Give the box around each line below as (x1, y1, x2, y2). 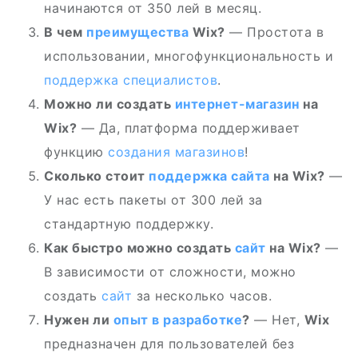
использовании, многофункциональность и (44, 48, 333, 64)
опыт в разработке (113, 312, 242, 328)
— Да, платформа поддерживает (77, 120, 300, 136)
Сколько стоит (44, 168, 149, 184)
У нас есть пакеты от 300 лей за (44, 192, 263, 208)
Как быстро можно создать (44, 240, 235, 256)
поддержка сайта (149, 168, 270, 184)
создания (108, 144, 170, 160)
